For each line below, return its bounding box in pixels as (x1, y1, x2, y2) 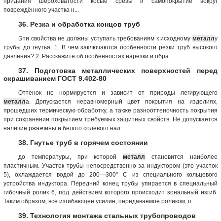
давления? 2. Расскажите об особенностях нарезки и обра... (3, 52, 173, 60)
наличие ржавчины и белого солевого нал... (3, 124, 125, 132)
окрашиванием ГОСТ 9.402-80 (3, 74, 107, 82)
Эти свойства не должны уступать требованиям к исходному (18, 35, 192, 42)
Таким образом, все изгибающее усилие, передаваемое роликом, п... (3, 197, 196, 205)
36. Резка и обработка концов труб (18, 20, 140, 28)
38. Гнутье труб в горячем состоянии (18, 138, 148, 147)
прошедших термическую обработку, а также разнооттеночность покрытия (3, 107, 218, 114)
